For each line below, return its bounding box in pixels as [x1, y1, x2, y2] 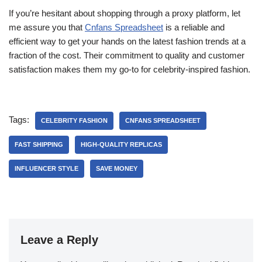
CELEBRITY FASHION [41, 117, 108, 124]
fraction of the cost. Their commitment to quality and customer [9, 50, 244, 60]
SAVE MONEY [96, 165, 137, 172]
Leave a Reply [20, 233, 98, 246]
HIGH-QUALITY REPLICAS [81, 141, 162, 148]
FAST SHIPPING [15, 141, 63, 148]
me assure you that [9, 22, 85, 32]
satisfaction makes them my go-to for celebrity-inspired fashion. [9, 64, 250, 74]
